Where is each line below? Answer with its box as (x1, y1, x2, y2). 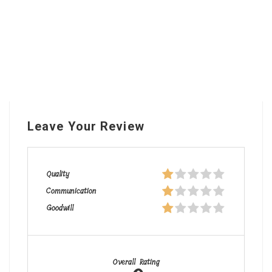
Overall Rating (112, 256, 160, 268)
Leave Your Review (27, 119, 144, 134)
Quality (46, 168, 69, 180)
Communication (46, 185, 97, 197)
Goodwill (46, 202, 73, 214)
